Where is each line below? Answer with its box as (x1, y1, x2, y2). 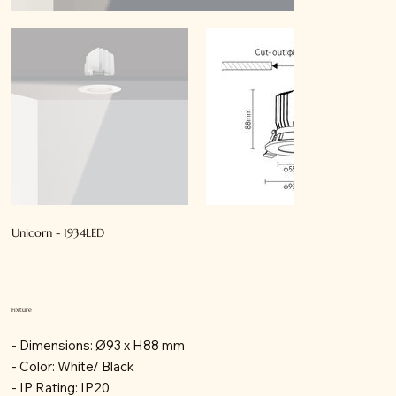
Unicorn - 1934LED (11, 225, 105, 241)
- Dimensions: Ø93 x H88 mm (11, 337, 186, 354)
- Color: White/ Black (11, 358, 135, 376)
